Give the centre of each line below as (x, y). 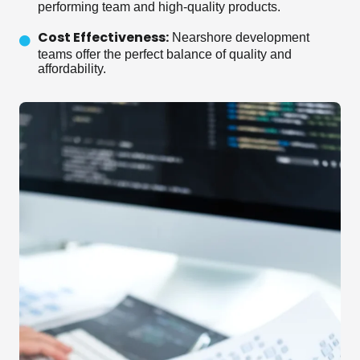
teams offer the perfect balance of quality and (164, 54)
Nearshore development (239, 37)
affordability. (72, 68)
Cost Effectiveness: (103, 37)
